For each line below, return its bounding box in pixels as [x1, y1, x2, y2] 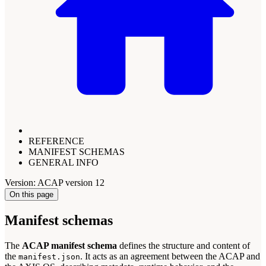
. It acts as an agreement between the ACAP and [80, 251, 260, 261]
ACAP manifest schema [22, 240, 117, 251]
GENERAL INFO [28, 157, 99, 167]
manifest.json [18, 252, 80, 261]
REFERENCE [28, 135, 84, 146]
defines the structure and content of [117, 240, 250, 251]
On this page [9, 189, 53, 199]
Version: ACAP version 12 [5, 177, 104, 188]
